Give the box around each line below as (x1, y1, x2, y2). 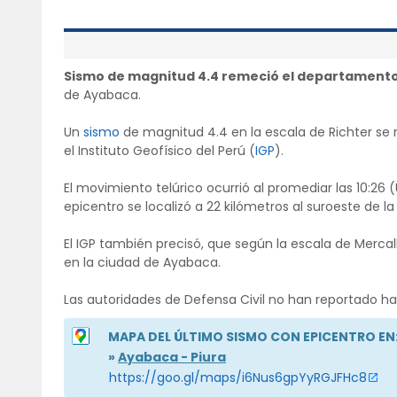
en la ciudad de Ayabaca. (64, 253, 221, 272)
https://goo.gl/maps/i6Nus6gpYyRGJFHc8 (109, 369, 367, 387)
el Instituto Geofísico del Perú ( (64, 142, 255, 160)
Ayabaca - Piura (118, 348, 226, 367)
